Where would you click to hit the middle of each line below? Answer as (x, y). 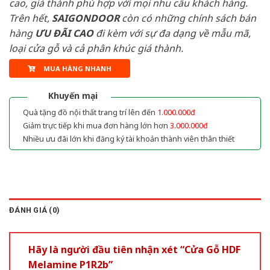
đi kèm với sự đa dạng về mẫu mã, (173, 33)
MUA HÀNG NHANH (77, 68)
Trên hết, (30, 18)
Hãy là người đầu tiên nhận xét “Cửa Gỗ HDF (134, 249)
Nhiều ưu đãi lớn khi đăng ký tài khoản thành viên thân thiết (129, 139)
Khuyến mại (73, 95)
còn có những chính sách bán (188, 18)
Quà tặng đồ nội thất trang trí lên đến (90, 112)
